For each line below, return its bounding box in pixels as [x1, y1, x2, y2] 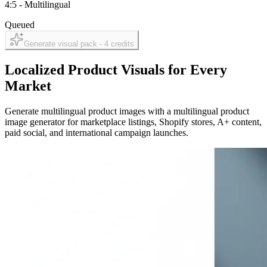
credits [108, 39, 134, 49]
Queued [5, 20, 35, 30]
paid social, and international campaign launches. [5, 127, 188, 138]
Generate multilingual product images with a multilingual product [5, 105, 249, 116]
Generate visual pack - [24, 39, 104, 49]
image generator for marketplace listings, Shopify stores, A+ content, [5, 116, 262, 127]
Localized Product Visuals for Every [5, 61, 227, 77]
